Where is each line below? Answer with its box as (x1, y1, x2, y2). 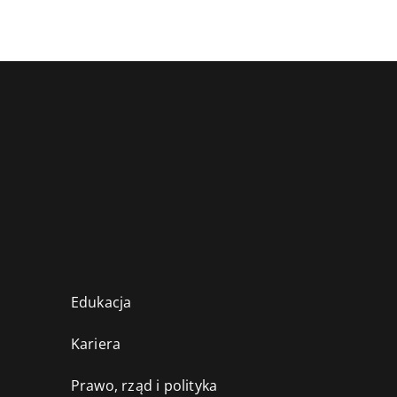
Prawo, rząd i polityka (70, 376, 218, 395)
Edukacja (70, 292, 132, 312)
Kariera (70, 334, 121, 354)
